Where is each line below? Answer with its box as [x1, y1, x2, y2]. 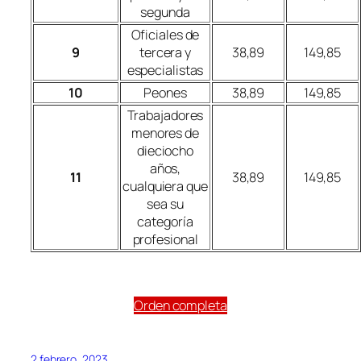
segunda [140, 3, 190, 22]
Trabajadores [127, 106, 204, 125]
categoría [137, 213, 193, 231]
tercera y [139, 44, 192, 62]
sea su [147, 195, 184, 214]
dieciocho [136, 142, 194, 160]
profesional [132, 230, 198, 249]
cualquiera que [122, 177, 208, 196]
